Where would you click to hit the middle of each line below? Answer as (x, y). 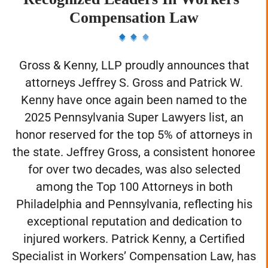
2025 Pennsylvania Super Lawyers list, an (134, 129)
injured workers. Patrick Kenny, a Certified (134, 250)
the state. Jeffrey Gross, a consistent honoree (134, 164)
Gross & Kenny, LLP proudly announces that (134, 77)
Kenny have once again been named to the (134, 112)
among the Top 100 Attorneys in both (134, 198)
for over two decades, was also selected (134, 181)
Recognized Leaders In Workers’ (134, 11)
